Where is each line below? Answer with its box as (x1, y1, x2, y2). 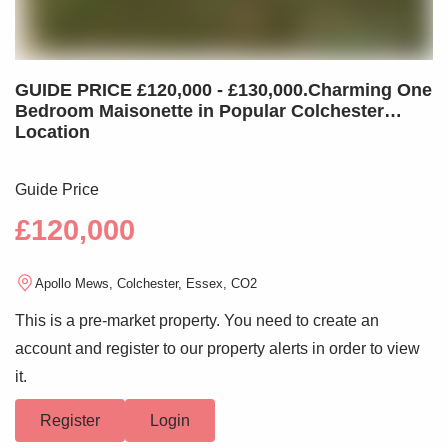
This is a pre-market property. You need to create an (15, 312, 379, 330)
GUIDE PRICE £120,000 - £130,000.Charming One (15, 80, 432, 101)
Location (15, 122, 90, 143)
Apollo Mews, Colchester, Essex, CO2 (35, 275, 257, 291)
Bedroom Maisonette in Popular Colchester (15, 101, 384, 122)
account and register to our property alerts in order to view (15, 340, 420, 358)
